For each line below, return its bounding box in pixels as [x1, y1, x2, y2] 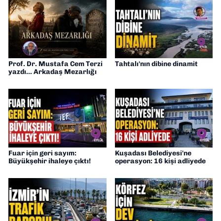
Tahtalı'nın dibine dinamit [114, 60, 198, 69]
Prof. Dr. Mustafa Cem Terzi [8, 60, 103, 69]
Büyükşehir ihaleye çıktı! [8, 157, 91, 166]
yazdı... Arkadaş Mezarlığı [8, 68, 97, 76]
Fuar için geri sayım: [8, 149, 76, 158]
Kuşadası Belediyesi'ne [114, 149, 191, 158]
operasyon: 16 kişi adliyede [114, 157, 206, 166]
